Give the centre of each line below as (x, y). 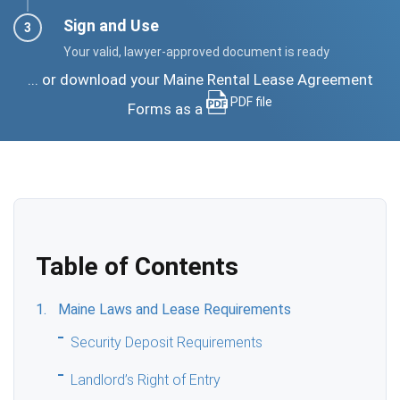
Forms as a (167, 108)
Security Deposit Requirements (167, 342)
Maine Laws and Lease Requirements (175, 309)
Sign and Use (111, 25)
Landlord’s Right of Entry (146, 379)
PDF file (251, 101)
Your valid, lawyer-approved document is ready (196, 51)
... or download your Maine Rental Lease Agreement (200, 79)
